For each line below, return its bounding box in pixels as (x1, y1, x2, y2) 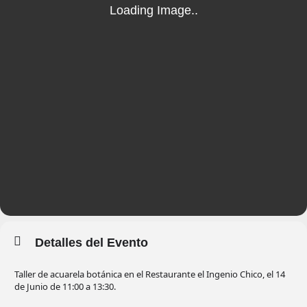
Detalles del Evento (35, 235, 148, 249)
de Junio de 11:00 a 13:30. (14, 280, 116, 293)
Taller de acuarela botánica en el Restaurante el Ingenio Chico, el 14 (14, 267, 285, 280)
